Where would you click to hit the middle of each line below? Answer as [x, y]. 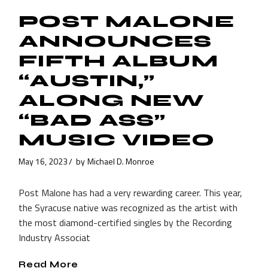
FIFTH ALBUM [118, 61]
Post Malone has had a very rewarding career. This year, [131, 193]
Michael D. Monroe [121, 161]
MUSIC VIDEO [117, 140]
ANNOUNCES [115, 42]
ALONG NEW [112, 101]
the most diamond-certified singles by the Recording [126, 223]
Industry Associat [55, 238]
